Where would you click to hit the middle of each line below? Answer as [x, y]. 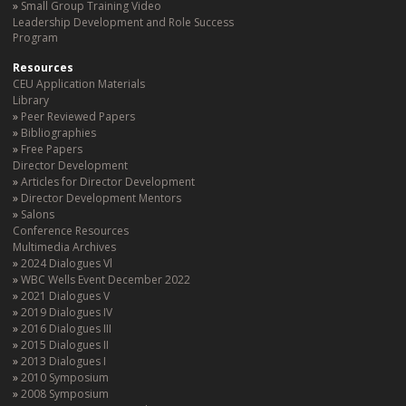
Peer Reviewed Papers [78, 116]
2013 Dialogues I [63, 361]
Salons [38, 214]
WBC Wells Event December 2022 [106, 280]
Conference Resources [71, 231]
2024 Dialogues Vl [67, 263]
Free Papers [52, 149]
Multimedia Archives [64, 247]
